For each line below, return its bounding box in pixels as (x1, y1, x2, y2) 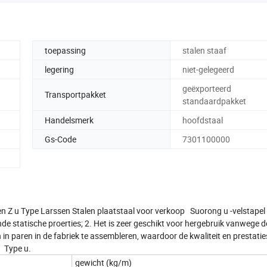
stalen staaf (182, 44, 226, 56)
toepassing (45, 44, 86, 56)
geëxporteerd (182, 82, 231, 94)
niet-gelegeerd (182, 63, 234, 75)
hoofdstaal (182, 114, 223, 126)
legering (45, 63, 74, 75)
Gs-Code (45, 133, 76, 145)
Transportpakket (45, 89, 106, 101)
